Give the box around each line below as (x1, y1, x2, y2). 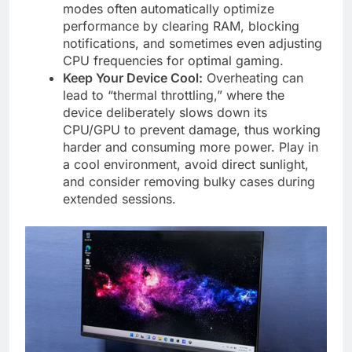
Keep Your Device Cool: (63, 69, 203, 86)
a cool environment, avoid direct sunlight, (63, 156, 309, 172)
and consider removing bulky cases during (63, 173, 315, 189)
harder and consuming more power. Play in (63, 138, 318, 155)
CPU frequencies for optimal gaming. (63, 52, 284, 68)
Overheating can (203, 69, 303, 86)
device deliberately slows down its (63, 104, 267, 120)
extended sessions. (63, 190, 176, 207)
